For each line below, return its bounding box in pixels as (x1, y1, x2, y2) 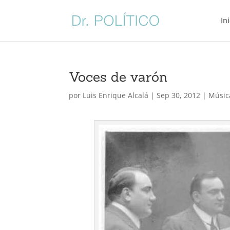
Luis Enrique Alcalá (83, 90, 149, 100)
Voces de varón (69, 68, 168, 85)
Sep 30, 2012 (157, 90, 201, 100)
